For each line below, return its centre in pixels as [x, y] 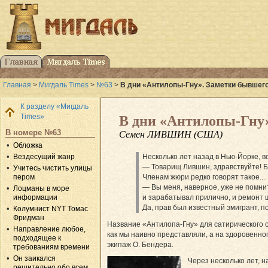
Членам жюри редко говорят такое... [204, 177]
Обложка [28, 145]
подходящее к [37, 238]
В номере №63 [33, 132]
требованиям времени [52, 247]
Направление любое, [50, 229]
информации [36, 197]
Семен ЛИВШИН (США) [171, 134]
